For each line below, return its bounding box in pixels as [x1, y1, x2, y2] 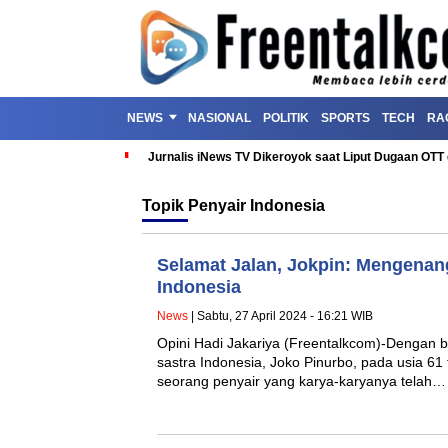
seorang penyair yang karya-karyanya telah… [157, 373, 446, 389]
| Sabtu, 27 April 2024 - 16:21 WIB [188, 309, 373, 323]
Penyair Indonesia [188, 197, 325, 214]
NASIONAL [188, 111, 251, 125]
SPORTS [321, 111, 370, 125]
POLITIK [263, 111, 309, 125]
